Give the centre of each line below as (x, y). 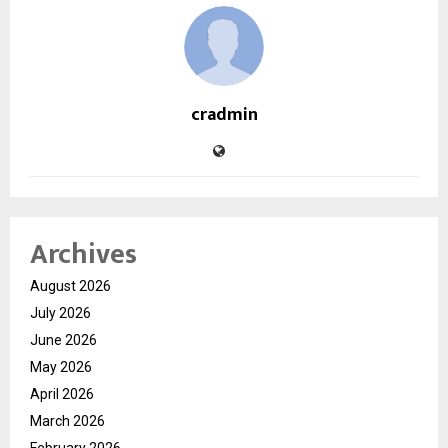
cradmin (224, 115)
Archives (83, 255)
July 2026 (60, 313)
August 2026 (70, 286)
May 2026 (61, 367)
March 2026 (67, 421)
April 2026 (62, 394)
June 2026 (63, 340)
